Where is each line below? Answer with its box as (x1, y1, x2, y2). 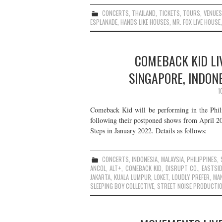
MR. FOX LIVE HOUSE (172, 17, 221, 27)
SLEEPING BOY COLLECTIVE (90, 181, 154, 191)
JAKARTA (90, 172, 111, 182)
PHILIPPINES (187, 154, 218, 164)
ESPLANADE (90, 17, 117, 27)
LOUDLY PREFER (172, 172, 210, 182)
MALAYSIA (161, 154, 184, 164)
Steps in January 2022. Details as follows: (90, 125, 207, 135)
